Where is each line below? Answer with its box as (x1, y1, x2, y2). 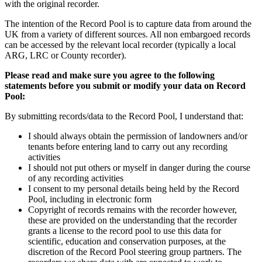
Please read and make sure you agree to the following (5, 70, 215, 81)
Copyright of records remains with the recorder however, (28, 205, 237, 215)
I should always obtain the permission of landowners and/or (28, 131, 247, 142)
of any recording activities (28, 173, 123, 184)
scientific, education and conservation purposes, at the (28, 236, 226, 247)
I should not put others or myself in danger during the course (28, 163, 250, 173)
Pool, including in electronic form (28, 194, 151, 205)
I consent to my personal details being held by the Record (28, 184, 239, 194)
